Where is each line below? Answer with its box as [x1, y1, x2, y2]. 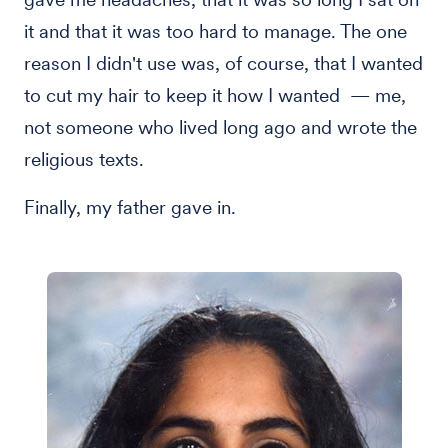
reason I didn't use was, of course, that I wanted [24, 52, 423, 75]
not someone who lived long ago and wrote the [24, 116, 417, 139]
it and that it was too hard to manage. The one [24, 20, 407, 43]
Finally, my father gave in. [24, 196, 241, 219]
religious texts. [24, 148, 149, 171]
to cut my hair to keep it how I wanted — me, [24, 84, 406, 107]
